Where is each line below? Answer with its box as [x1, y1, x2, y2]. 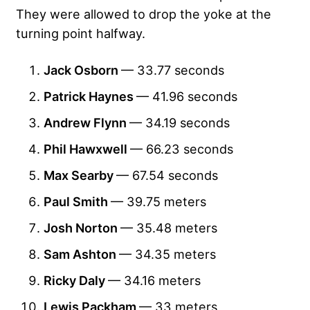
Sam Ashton [44, 246, 119, 262]
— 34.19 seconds [129, 114, 230, 130]
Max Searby [44, 167, 116, 183]
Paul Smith [44, 193, 111, 209]
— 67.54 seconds [116, 167, 218, 183]
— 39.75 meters [111, 193, 206, 209]
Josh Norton [44, 219, 120, 235]
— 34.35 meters [119, 246, 216, 262]
